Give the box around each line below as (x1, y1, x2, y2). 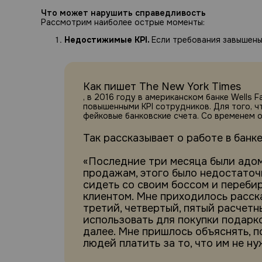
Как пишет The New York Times (83, 80, 241, 94)
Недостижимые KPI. (64, 35, 151, 46)
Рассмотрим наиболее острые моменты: (41, 17, 205, 28)
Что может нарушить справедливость (41, 8, 206, 19)
